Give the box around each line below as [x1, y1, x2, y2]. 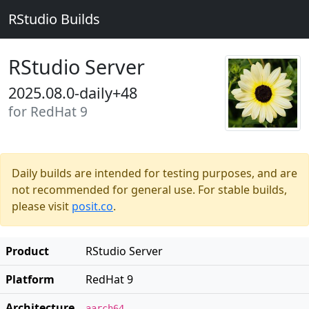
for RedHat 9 [8, 103, 88, 121]
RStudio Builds [8, 10, 100, 28]
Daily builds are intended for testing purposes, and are [12, 166, 297, 181]
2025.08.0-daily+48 [8, 83, 137, 103]
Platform [6, 272, 54, 287]
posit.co [72, 199, 113, 214]
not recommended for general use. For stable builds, [12, 182, 287, 197]
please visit [12, 199, 72, 214]
